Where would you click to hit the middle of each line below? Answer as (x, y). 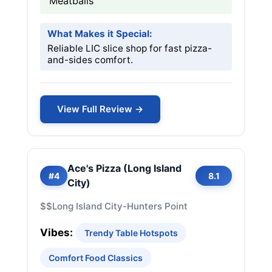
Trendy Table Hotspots (131, 233)
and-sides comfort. (90, 60)
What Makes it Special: (100, 34)
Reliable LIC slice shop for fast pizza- (130, 48)
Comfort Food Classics (96, 258)
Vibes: (56, 233)
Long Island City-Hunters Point (120, 206)
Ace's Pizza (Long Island (124, 168)
